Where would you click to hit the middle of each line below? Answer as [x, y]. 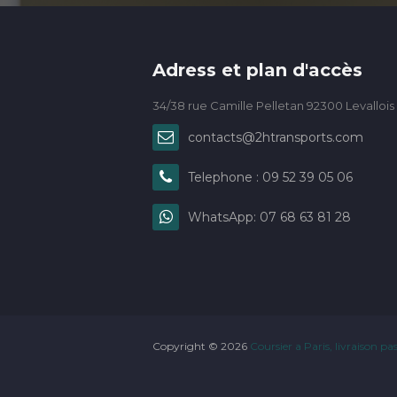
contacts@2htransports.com [276, 137]
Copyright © [187, 346]
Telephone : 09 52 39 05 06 [270, 177]
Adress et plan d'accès [257, 70]
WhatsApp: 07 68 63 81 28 [269, 217]
